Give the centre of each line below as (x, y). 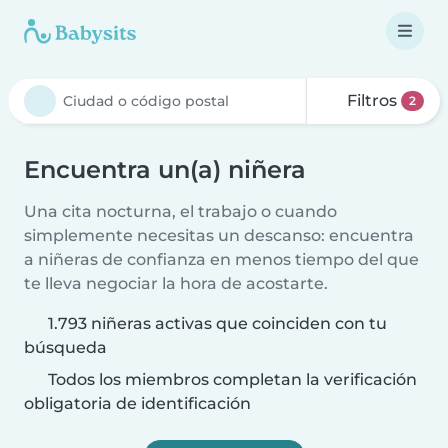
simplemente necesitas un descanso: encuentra (219, 235)
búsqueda (65, 347)
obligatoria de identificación (137, 403)
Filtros (372, 100)
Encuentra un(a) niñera (165, 169)
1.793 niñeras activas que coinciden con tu (217, 323)
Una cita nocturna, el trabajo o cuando (180, 211)
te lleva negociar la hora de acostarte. (176, 283)
